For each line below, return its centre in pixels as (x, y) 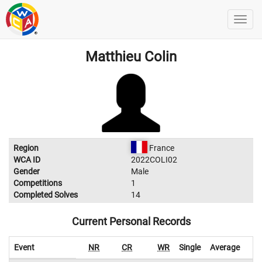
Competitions (38, 183)
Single (190, 247)
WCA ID (27, 160)
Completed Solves (46, 195)
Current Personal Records (131, 221)
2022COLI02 (154, 160)
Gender (27, 171)
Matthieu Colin (131, 57)
